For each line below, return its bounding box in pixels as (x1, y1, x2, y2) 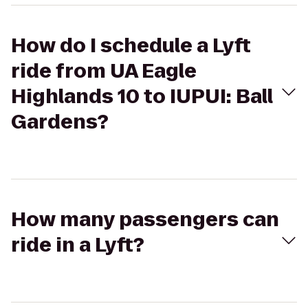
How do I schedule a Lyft (11, 32, 251, 59)
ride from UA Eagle (11, 58, 197, 85)
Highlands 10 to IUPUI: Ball (11, 83, 273, 110)
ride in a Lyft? (11, 232, 144, 258)
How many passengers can (11, 206, 279, 233)
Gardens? (11, 109, 109, 135)
